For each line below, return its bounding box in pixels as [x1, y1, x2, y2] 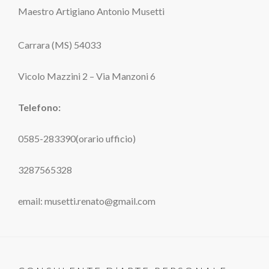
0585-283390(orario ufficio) [18, 133, 136, 145]
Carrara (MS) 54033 [18, 39, 101, 51]
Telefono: [18, 101, 61, 113]
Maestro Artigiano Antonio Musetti [18, 5, 165, 17]
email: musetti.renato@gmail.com [18, 195, 156, 207]
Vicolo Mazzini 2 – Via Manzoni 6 [18, 70, 156, 82]
